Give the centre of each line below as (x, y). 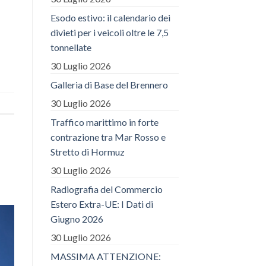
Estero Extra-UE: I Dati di (102, 204)
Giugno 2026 (77, 218)
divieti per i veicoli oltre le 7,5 (109, 32)
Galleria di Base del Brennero (109, 84)
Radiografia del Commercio (106, 189)
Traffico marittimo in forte (104, 122)
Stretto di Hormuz (87, 151)
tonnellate (71, 47)
